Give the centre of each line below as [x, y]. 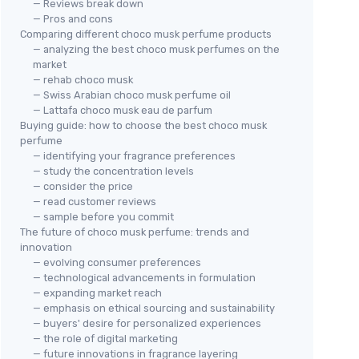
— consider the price [83, 186]
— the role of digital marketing [105, 339]
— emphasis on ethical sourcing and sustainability [154, 308]
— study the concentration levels [113, 171]
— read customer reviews [95, 202]
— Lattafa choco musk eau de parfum [123, 110]
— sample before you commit [103, 217]
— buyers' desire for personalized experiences [147, 323]
